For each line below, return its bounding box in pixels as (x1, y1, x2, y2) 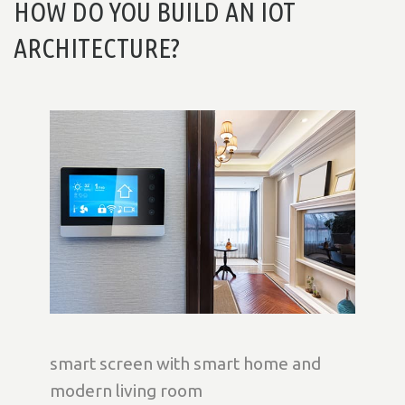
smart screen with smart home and (50, 353, 321, 373)
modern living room (50, 380, 202, 400)
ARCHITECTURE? (14, 32, 180, 63)
